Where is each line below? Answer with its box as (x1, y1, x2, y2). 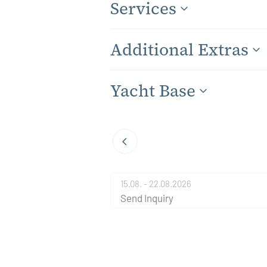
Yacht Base (110, 79, 196, 103)
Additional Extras (110, 38, 249, 61)
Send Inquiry (120, 191, 174, 204)
